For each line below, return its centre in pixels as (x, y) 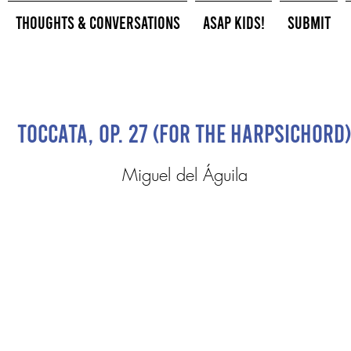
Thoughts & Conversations (98, 22)
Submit (309, 22)
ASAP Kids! (233, 22)
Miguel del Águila (185, 175)
